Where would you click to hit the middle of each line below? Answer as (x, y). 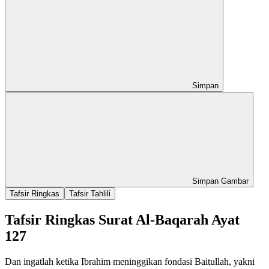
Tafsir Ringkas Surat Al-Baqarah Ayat (122, 219)
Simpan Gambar (219, 181)
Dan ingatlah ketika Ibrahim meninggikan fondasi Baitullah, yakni (130, 261)
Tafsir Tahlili (90, 193)
